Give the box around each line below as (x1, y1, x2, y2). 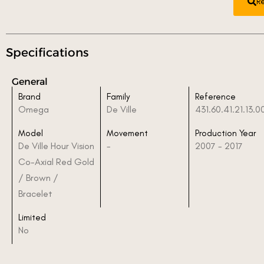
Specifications (6, 45, 88, 60)
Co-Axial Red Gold (18, 156, 94, 167)
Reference (195, 91, 236, 102)
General (12, 75, 48, 87)
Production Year (195, 127, 256, 138)
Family (107, 91, 130, 102)
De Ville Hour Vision (18, 140, 94, 151)
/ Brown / (18, 171, 58, 183)
